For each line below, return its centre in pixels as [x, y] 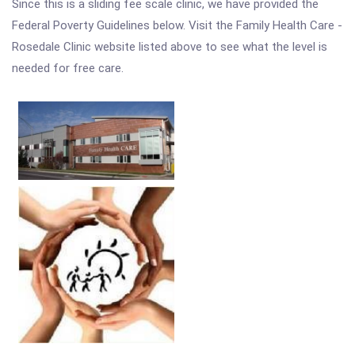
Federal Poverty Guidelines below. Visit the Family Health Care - [177, 25]
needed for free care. [68, 68]
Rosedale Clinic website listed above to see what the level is [170, 47]
